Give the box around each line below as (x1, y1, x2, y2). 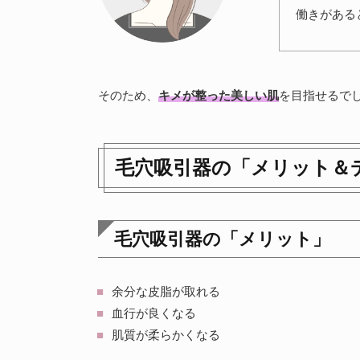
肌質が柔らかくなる (112, 328, 220, 342)
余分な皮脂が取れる (112, 284, 220, 298)
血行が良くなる (112, 306, 196, 320)
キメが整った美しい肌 (158, 88, 279, 102)
